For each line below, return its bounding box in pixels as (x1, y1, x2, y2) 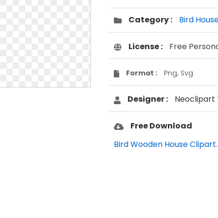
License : (128, 40, 163, 52)
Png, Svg (163, 68, 193, 78)
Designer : (127, 93, 168, 105)
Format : (126, 68, 157, 78)
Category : (128, 14, 172, 26)
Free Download (130, 120, 192, 131)
